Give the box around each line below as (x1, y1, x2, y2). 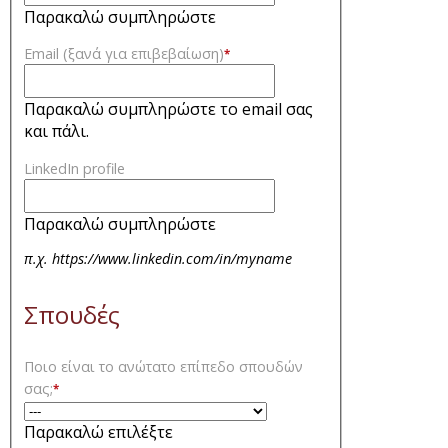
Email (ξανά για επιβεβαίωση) (24, 44, 224, 64)
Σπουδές (24, 297, 120, 331)
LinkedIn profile (24, 158, 125, 178)
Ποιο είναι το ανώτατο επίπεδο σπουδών (24, 356, 303, 376)
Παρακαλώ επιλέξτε (24, 420, 173, 443)
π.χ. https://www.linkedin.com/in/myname (24, 248, 292, 268)
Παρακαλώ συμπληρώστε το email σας (24, 98, 313, 121)
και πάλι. (24, 120, 89, 143)
